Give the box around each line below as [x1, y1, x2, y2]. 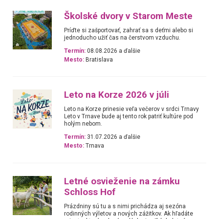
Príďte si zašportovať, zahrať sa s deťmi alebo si [64, 26, 194, 34]
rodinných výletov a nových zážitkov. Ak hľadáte [64, 210, 194, 217]
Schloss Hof [64, 186, 116, 197]
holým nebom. [64, 120, 103, 128]
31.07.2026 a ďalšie [86, 133, 141, 141]
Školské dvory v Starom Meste [64, 10, 193, 22]
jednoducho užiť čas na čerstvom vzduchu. [64, 34, 181, 41]
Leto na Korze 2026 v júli [64, 89, 170, 101]
